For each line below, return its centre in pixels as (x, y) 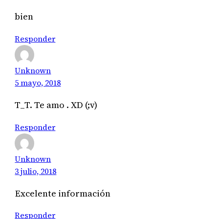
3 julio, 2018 (36, 171)
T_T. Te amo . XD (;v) (56, 105)
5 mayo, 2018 (38, 82)
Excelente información (63, 193)
